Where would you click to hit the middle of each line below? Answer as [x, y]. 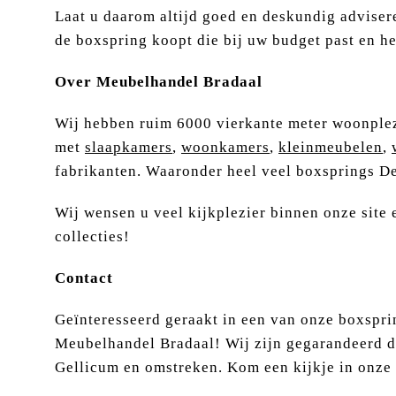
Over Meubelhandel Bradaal [159, 82]
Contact [84, 278]
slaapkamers [129, 148]
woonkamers [225, 148]
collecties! [92, 237]
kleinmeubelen [331, 148]
